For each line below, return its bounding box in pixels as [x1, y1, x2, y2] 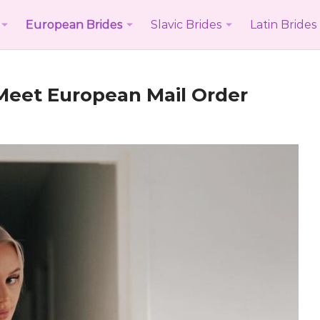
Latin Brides [250, 17, 316, 31]
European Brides [26, 17, 122, 31]
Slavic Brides [151, 17, 221, 31]
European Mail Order [42, 84, 248, 106]
